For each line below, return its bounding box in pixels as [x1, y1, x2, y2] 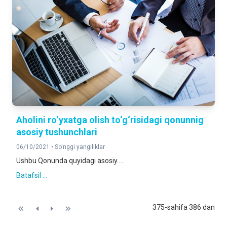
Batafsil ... [16, 171, 47, 179]
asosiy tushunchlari [16, 127, 97, 137]
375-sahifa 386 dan [153, 203, 215, 211]
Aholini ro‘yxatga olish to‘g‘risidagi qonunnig [16, 115, 204, 125]
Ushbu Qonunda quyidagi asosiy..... [16, 157, 125, 165]
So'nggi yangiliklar [55, 143, 105, 150]
